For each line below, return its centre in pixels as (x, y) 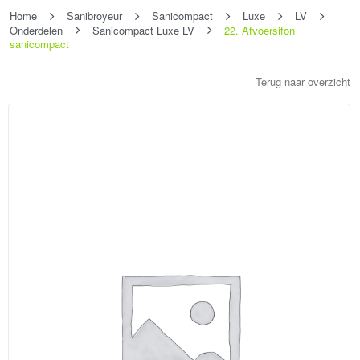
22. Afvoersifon (260, 30)
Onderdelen (36, 30)
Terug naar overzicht (303, 82)
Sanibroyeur (94, 16)
